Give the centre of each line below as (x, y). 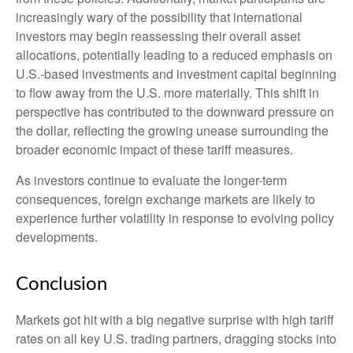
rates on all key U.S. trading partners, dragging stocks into (176, 339)
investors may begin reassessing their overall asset (158, 36)
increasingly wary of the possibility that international (159, 17)
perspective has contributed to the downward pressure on (175, 112)
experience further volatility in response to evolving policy (175, 218)
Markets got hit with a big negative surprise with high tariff (175, 320)
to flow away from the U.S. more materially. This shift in (167, 93)
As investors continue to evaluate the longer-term (151, 180)
